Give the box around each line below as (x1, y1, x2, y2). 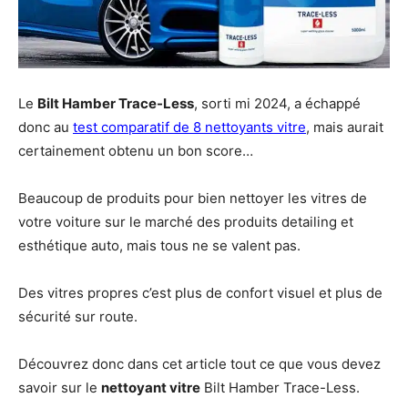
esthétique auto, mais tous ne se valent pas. (18, 237, 301, 254)
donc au (18, 118, 73, 136)
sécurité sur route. (18, 308, 138, 325)
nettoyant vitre (101, 379, 200, 396)
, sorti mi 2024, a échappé (194, 95, 361, 112)
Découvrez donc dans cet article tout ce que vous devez (18, 355, 381, 372)
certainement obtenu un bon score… (18, 142, 253, 159)
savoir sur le (18, 379, 101, 396)
